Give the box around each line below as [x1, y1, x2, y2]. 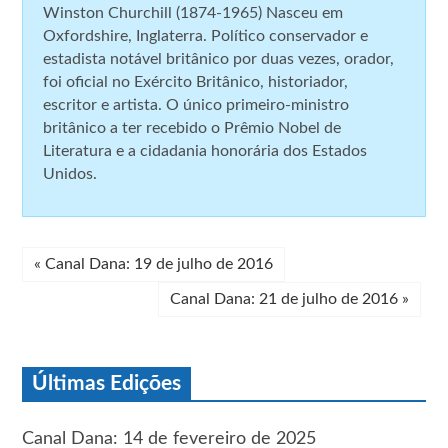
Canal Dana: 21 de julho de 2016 [169, 290, 402, 307]
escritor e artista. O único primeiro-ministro [43, 96, 350, 113]
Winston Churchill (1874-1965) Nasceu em [43, 4, 344, 21]
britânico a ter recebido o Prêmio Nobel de [43, 119, 342, 136]
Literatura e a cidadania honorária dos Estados [43, 142, 368, 159]
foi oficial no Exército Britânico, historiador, [43, 73, 349, 90]
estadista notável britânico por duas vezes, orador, [43, 50, 395, 67]
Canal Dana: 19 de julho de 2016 [41, 255, 274, 272]
